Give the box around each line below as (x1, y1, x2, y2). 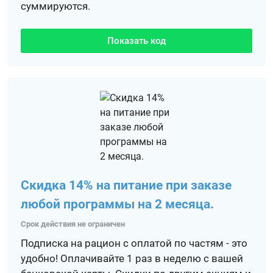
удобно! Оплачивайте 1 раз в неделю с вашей (21, 252, 244, 264)
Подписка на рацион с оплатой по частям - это (21, 237, 248, 249)
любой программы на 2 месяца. (21, 197, 214, 211)
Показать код (107, 35, 166, 46)
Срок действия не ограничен (21, 219, 126, 229)
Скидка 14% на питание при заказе (21, 178, 232, 193)
